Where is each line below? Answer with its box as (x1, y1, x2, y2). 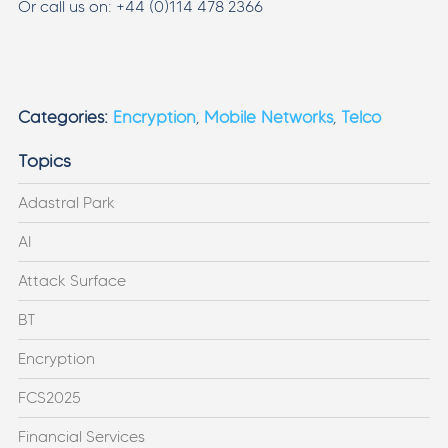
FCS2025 (17, 387, 81, 407)
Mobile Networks (203, 106, 333, 128)
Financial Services (17, 426, 145, 446)
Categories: (17, 106, 108, 128)
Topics (17, 149, 71, 172)
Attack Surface (17, 270, 126, 290)
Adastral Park (17, 192, 115, 212)
